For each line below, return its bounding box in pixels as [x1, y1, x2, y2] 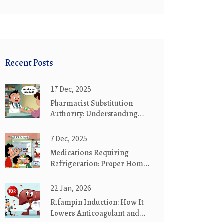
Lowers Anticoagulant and [50, 208, 139, 219]
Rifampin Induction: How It [50, 197, 144, 208]
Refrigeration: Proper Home [50, 158, 147, 169]
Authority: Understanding [50, 109, 138, 119]
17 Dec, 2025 [50, 84, 91, 94]
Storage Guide [50, 169, 100, 180]
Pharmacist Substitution [50, 98, 133, 109]
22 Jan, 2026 [50, 183, 91, 193]
